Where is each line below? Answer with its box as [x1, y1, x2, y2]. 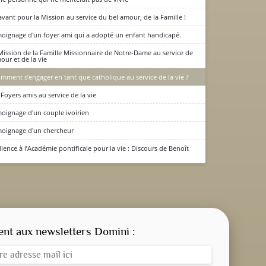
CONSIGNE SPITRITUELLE [89, 171, 176, 181]
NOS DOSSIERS [126, 254, 178, 264]
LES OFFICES [135, 214, 178, 224]
